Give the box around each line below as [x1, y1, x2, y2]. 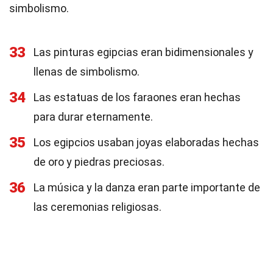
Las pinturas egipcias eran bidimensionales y [34, 46, 253, 58]
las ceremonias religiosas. [34, 200, 161, 213]
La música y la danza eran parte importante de [34, 181, 260, 194]
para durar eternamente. [34, 110, 153, 123]
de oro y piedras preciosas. [34, 155, 165, 168]
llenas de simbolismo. [34, 65, 140, 78]
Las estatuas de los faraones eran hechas [34, 91, 241, 104]
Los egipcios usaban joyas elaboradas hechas [34, 136, 259, 149]
